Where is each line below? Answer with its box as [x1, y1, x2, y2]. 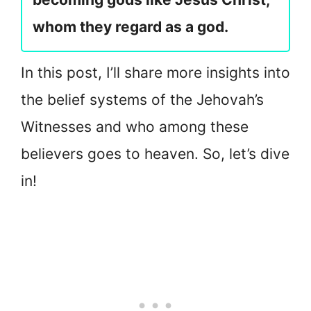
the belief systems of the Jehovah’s [21, 91, 264, 109]
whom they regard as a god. [33, 18, 228, 36]
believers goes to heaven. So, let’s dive [21, 145, 289, 163]
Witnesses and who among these [21, 118, 249, 136]
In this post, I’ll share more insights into [21, 64, 290, 82]
